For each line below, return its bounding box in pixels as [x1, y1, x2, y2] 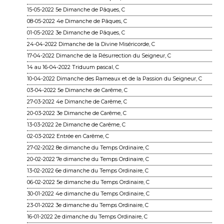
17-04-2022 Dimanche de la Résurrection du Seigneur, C [27, 52, 171, 59]
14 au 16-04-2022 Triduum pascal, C [27, 63, 119, 70]
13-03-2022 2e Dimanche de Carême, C [27, 121, 125, 128]
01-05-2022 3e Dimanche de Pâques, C [27, 29, 125, 36]
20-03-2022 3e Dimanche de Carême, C [27, 109, 126, 116]
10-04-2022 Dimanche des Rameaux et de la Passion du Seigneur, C [27, 75, 202, 82]
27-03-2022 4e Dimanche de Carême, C [27, 98, 127, 105]
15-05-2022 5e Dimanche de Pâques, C [27, 6, 125, 13]
